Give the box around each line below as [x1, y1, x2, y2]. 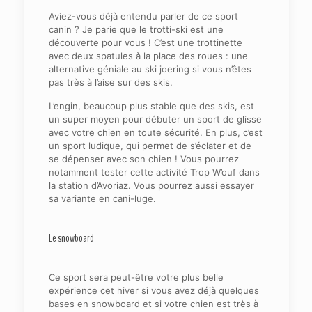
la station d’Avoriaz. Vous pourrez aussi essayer [48, 180, 254, 192]
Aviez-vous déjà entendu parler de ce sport [48, 10, 238, 22]
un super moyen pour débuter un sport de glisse [48, 114, 262, 125]
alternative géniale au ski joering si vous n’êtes [48, 63, 251, 75]
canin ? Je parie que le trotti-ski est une [48, 24, 224, 36]
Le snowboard [48, 231, 94, 247]
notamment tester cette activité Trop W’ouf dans [48, 166, 260, 178]
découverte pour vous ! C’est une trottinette [48, 37, 242, 49]
